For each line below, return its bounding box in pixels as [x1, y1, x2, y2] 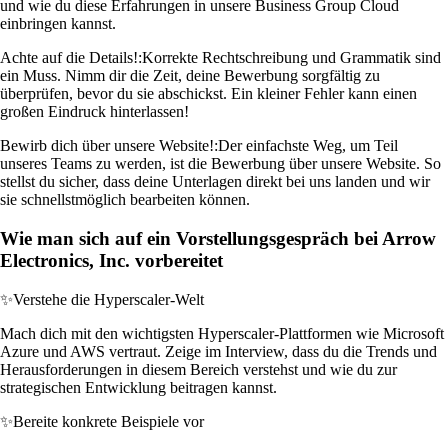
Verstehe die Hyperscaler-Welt [13, 290, 204, 308]
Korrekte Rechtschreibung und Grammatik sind [142, 49, 441, 67]
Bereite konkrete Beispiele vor [13, 412, 204, 430]
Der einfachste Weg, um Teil [218, 137, 398, 155]
